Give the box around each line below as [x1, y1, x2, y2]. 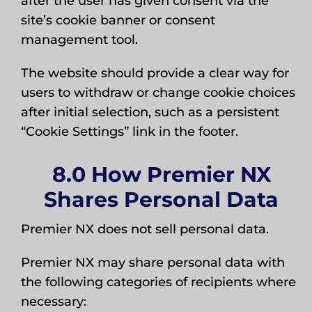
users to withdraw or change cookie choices [20, 85, 295, 100]
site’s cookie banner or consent [20, 13, 215, 28]
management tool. [20, 32, 138, 47]
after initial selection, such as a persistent [20, 104, 279, 120]
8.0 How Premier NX [52, 162, 271, 187]
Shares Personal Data [44, 187, 279, 212]
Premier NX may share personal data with [20, 255, 285, 270]
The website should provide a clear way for [20, 65, 289, 81]
